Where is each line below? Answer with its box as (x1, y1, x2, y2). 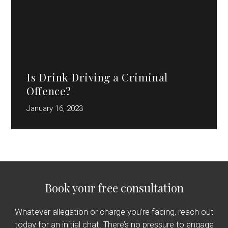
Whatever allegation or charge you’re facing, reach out (14, 207, 214, 217)
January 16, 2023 (26, 104, 83, 113)
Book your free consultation (44, 180, 184, 195)
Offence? (26, 83, 71, 98)
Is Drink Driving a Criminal (26, 69, 168, 84)
